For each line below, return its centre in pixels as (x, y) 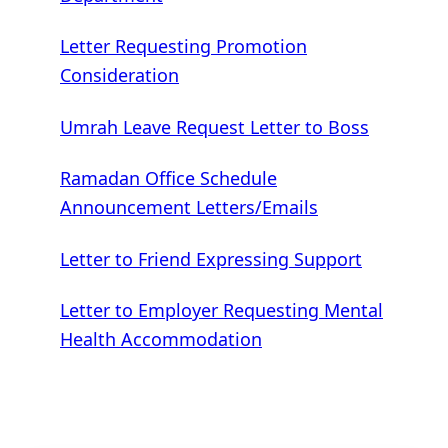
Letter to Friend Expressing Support (211, 258)
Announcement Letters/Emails (189, 207)
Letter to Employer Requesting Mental (221, 310)
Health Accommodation (161, 339)
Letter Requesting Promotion (183, 46)
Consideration (119, 75)
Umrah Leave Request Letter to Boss (214, 126)
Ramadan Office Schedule (168, 178)
